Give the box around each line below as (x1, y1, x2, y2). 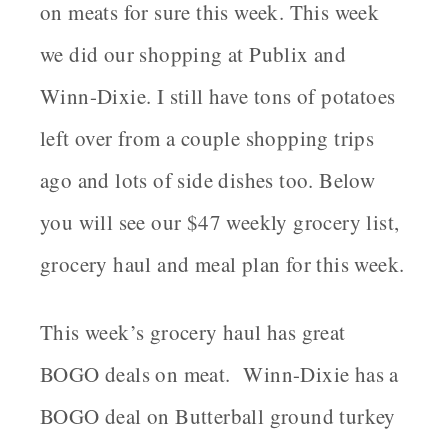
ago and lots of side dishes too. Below (40, 166, 376, 195)
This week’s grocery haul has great (40, 318, 346, 347)
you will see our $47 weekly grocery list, (40, 208, 400, 237)
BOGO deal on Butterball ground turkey (40, 402, 396, 431)
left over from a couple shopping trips (40, 124, 375, 153)
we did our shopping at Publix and (40, 40, 347, 69)
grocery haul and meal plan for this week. (40, 250, 405, 279)
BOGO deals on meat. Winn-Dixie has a (40, 360, 399, 389)
